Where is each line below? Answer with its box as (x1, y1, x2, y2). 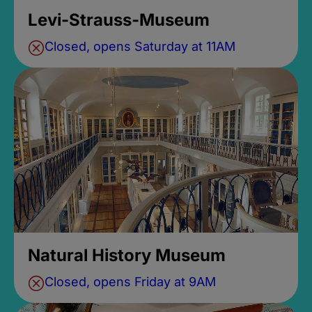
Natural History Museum (27, 244, 226, 265)
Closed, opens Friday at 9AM (44, 274, 216, 289)
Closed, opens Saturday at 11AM (44, 38, 235, 54)
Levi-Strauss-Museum (27, 9, 210, 30)
